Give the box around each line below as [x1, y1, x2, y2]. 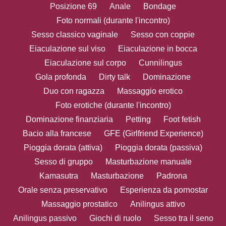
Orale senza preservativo [18, 185, 107, 194]
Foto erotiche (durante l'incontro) [55, 100, 171, 109]
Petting [125, 115, 151, 124]
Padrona [156, 171, 187, 180]
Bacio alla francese [23, 129, 91, 138]
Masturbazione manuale [105, 157, 192, 166]
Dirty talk [99, 72, 130, 81]
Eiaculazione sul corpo [44, 58, 126, 67]
